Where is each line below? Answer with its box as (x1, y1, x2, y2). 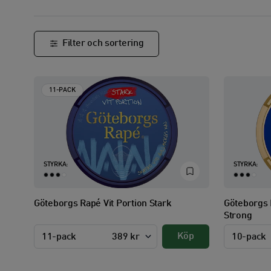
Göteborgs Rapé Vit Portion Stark (34, 198, 172, 209)
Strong (224, 211, 252, 221)
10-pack (232, 232, 267, 243)
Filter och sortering (62, 39, 144, 49)
